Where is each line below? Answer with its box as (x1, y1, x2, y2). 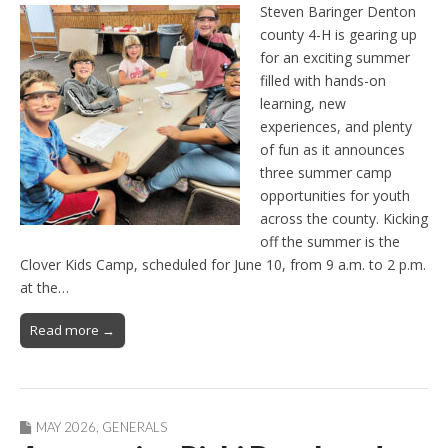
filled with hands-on (260, 70, 386, 90)
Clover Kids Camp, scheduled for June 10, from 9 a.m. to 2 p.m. (20, 254, 426, 274)
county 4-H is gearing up (260, 24, 417, 44)
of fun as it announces (260, 139, 405, 159)
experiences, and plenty (260, 116, 412, 136)
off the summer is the (260, 231, 400, 251)
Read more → (30, 320, 115, 339)
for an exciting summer (260, 47, 410, 67)
